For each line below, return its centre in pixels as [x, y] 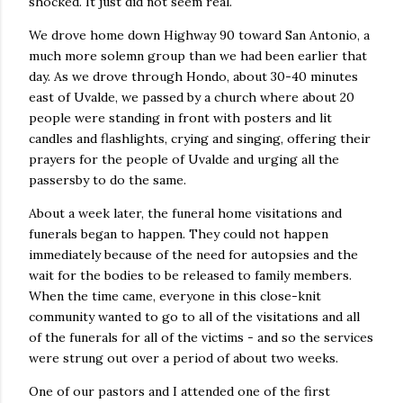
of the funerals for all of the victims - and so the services [201, 337]
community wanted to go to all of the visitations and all [194, 317]
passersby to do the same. [109, 180]
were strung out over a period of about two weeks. [187, 358]
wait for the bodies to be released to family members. [190, 275]
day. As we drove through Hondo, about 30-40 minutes [193, 76]
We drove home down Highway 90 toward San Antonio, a [199, 35]
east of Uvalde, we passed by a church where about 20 [192, 97]
